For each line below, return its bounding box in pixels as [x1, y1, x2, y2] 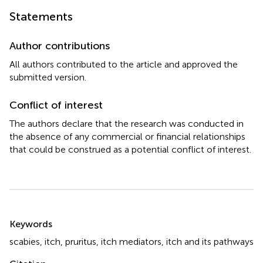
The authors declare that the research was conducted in [9, 117, 244, 129]
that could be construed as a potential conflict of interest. [9, 143, 251, 155]
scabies [9, 235, 40, 247]
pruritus [65, 235, 96, 247]
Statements [9, 9, 73, 23]
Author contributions [9, 39, 110, 52]
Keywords [9, 218, 52, 230]
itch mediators [101, 235, 161, 247]
